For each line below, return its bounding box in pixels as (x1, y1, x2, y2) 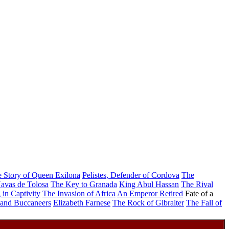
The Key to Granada (51, 180, 117, 189)
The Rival (181, 180, 213, 189)
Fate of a (185, 189, 213, 198)
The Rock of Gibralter (112, 198, 184, 207)
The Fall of (186, 198, 222, 207)
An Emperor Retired (117, 189, 183, 198)
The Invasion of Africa (42, 189, 116, 198)
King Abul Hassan (119, 180, 179, 189)
